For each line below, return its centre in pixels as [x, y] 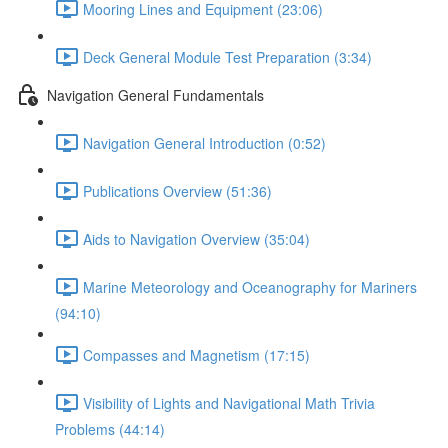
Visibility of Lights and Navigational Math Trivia [229, 402]
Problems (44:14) [110, 429]
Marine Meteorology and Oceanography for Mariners [250, 286]
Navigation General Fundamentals [155, 94]
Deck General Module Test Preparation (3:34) [227, 56]
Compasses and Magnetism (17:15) [196, 354]
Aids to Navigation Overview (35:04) [196, 238]
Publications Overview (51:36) [177, 190]
